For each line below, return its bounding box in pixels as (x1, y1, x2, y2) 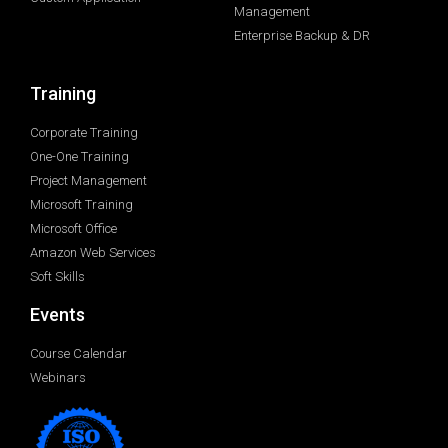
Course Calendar (30, 346, 127, 362)
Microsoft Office (30, 221, 117, 237)
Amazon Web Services (30, 245, 156, 261)
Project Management (30, 173, 147, 189)
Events (30, 304, 85, 326)
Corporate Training (30, 125, 138, 141)
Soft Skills (30, 269, 85, 285)
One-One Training (30, 149, 129, 165)
